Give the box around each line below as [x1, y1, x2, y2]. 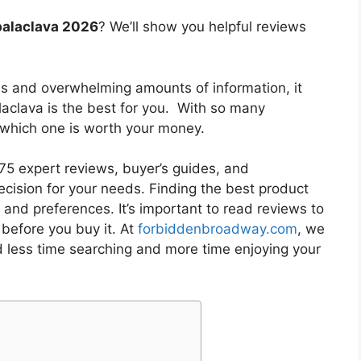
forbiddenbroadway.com [138, 221, 297, 238]
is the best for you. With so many [44, 99, 265, 116]
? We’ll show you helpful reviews [98, 19, 306, 35]
